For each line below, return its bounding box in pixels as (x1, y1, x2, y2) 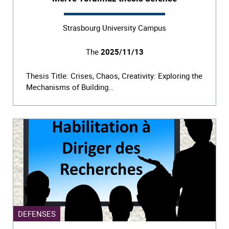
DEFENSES (18, 208, 56, 219)
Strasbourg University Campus (63, 22, 166, 33)
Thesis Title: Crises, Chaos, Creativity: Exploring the (26, 70, 202, 81)
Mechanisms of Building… (26, 81, 113, 92)
